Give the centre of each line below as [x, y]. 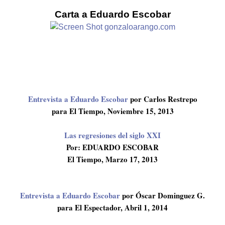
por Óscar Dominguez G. [162, 195]
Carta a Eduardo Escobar [113, 14]
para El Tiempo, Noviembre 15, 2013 [113, 111]
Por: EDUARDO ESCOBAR [113, 147]
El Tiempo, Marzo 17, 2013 [113, 159]
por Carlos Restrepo [162, 99]
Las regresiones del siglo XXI [113, 135]
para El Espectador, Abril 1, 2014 [113, 207]
